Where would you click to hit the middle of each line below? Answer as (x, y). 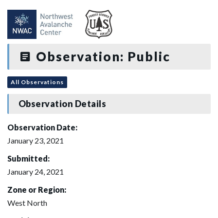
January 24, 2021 (36, 171)
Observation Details (62, 104)
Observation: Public (101, 56)
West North (27, 202)
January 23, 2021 (36, 140)
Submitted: (28, 158)
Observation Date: (42, 127)
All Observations (37, 82)
